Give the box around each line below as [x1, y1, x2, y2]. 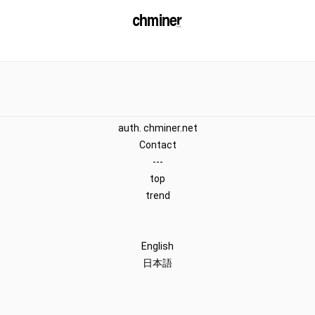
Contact [139, 139, 176, 150]
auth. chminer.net [117, 122, 198, 134]
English [141, 240, 174, 252]
